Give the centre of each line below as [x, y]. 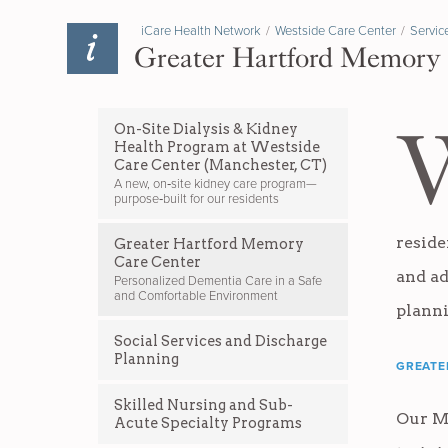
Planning [146, 359]
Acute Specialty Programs [208, 423]
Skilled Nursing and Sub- [203, 405]
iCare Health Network [201, 31]
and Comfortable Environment [196, 296]
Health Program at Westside [217, 147]
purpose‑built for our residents [196, 199]
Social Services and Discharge [220, 341]
